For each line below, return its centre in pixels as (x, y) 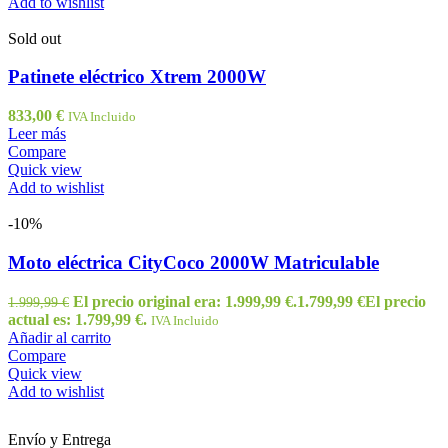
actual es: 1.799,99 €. (77, 319)
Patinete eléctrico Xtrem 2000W (137, 77)
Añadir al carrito (59, 337)
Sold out (34, 38)
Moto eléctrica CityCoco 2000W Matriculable (193, 262)
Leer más (37, 134)
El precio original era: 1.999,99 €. (185, 301)
